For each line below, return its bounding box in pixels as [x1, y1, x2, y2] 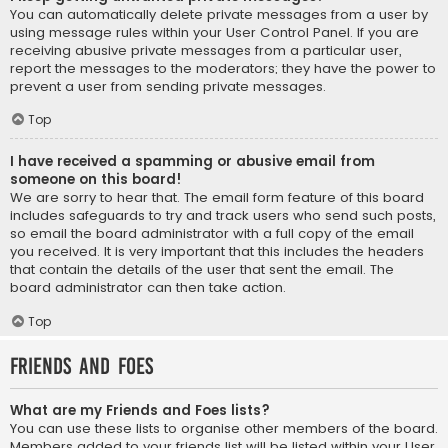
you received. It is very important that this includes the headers [10, 242, 424, 262]
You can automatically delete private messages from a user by [10, 4, 428, 24]
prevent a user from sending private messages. [10, 76, 326, 96]
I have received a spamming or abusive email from [10, 152, 375, 172]
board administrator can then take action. [10, 278, 286, 298]
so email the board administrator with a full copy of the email [10, 224, 414, 244]
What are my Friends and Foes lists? [10, 400, 270, 420]
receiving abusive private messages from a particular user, [10, 40, 401, 60]
